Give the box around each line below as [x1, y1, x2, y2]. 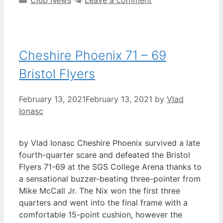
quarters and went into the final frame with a [19, 198, 188, 208]
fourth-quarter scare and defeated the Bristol [19, 150, 190, 160]
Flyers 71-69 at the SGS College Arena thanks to [19, 162, 202, 172]
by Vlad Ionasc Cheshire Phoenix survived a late [19, 138, 200, 148]
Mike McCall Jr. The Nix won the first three [19, 186, 180, 196]
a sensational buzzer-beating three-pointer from [19, 174, 201, 184]
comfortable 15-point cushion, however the [19, 210, 182, 220]
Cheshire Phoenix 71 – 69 [19, 47, 166, 63]
